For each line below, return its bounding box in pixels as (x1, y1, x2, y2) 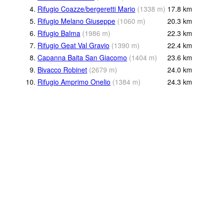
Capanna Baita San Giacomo (37, 52, 127, 62)
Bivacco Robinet (37, 64, 87, 74)
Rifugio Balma (37, 28, 80, 38)
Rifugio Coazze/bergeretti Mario (37, 3, 135, 14)
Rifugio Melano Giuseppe (37, 16, 115, 26)
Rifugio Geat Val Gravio (37, 40, 109, 50)
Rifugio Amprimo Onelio (37, 76, 110, 87)
